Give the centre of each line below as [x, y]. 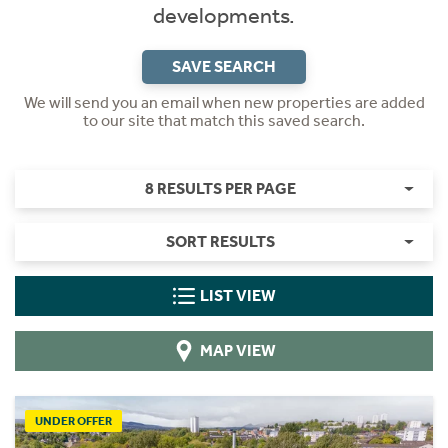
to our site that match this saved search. [224, 120]
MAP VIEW [237, 350]
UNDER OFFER [73, 420]
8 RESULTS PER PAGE [220, 188]
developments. [224, 16]
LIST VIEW [237, 295]
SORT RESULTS [220, 241]
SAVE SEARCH [224, 66]
